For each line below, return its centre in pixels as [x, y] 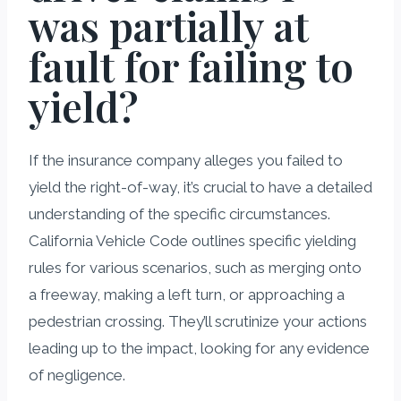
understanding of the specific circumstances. [179, 213]
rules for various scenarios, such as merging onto [195, 267]
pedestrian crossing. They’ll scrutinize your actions [198, 321]
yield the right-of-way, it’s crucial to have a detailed [200, 187]
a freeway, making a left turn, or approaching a [187, 294]
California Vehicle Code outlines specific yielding [192, 240]
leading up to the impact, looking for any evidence [199, 348]
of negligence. [77, 375]
